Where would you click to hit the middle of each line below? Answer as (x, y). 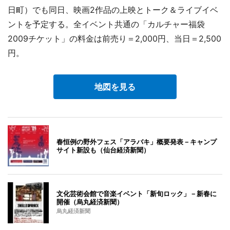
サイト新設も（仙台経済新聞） (103, 150)
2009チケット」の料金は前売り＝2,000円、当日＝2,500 (114, 38)
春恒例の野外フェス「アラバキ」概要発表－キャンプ (137, 141)
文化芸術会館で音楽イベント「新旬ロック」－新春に (137, 193)
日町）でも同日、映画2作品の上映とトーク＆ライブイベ (113, 9)
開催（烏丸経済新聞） (90, 202)
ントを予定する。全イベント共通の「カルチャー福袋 (106, 24)
